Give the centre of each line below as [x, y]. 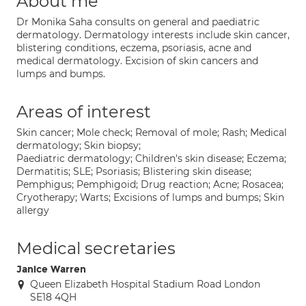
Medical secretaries [96, 248]
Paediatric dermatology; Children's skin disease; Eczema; [151, 158]
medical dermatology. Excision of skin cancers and [137, 61]
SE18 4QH [53, 297]
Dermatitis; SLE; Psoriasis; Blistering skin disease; [134, 171]
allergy [33, 210]
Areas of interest [84, 112]
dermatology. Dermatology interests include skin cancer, [153, 35]
